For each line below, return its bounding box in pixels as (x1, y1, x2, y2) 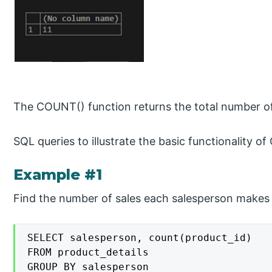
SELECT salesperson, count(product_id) (27, 231, 253, 243)
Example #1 (13, 165, 103, 183)
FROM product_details (27, 246, 149, 258)
